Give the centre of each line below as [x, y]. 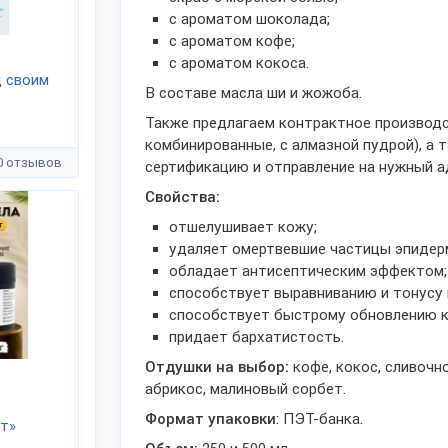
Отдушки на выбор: [219, 367]
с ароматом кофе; [232, 41]
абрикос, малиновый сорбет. [245, 389]
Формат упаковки [210, 419]
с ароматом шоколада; [249, 19]
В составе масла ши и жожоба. [253, 93]
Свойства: [182, 197]
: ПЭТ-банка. [319, 419]
